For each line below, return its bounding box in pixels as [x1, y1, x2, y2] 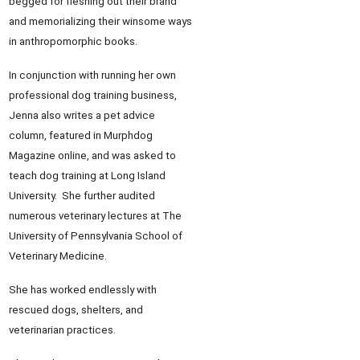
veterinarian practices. [9, 324, 116, 337]
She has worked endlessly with [9, 284, 157, 297]
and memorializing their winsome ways [9, 15, 192, 28]
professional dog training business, [9, 89, 177, 102]
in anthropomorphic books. [9, 35, 137, 48]
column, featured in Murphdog [9, 129, 153, 142]
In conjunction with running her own [9, 69, 176, 82]
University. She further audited [9, 190, 155, 202]
